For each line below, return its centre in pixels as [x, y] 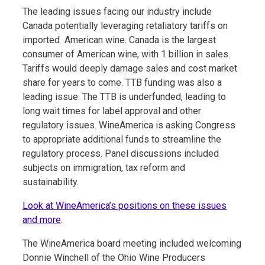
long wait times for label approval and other [112, 111]
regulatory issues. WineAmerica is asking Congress [129, 125]
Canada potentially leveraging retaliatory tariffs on [125, 25]
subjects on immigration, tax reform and [104, 167]
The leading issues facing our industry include [117, 11]
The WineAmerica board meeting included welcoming [132, 243]
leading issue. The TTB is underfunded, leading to [124, 96]
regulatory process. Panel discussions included [121, 153]
